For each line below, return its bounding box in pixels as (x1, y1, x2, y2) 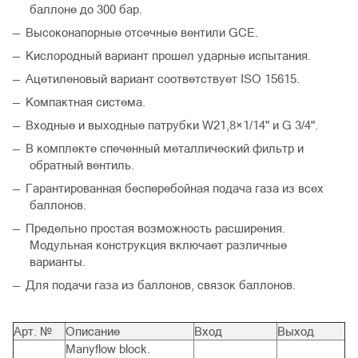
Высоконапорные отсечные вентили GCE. (26, 26, 258, 40)
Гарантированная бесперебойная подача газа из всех (26, 181, 324, 196)
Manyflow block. (66, 342, 150, 356)
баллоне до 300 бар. (30, 2, 142, 17)
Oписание (66, 324, 120, 339)
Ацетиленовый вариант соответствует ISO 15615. (26, 72, 300, 86)
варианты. (30, 255, 86, 269)
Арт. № (14, 324, 52, 339)
